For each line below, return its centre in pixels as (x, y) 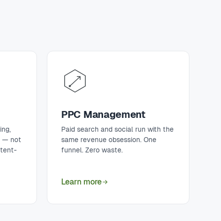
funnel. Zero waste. (92, 150)
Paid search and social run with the (117, 129)
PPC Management (103, 114)
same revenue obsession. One (109, 140)
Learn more (81, 182)
